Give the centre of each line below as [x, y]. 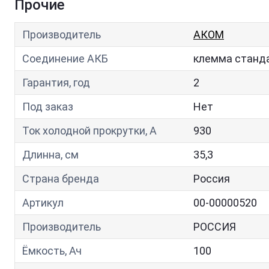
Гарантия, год [56, 83]
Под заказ [48, 107]
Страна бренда [61, 179]
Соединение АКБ [65, 59]
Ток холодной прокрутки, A [89, 131]
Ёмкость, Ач [52, 251]
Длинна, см [50, 155]
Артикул [43, 203]
